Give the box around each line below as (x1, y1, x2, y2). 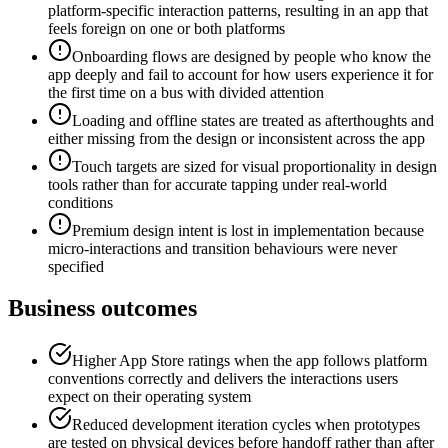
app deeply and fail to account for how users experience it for (48, 65, 433, 83)
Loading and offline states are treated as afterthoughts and (72, 111, 434, 129)
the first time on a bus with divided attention (48, 83, 324, 101)
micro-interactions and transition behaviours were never (48, 239, 397, 257)
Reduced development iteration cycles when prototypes (72, 416, 420, 434)
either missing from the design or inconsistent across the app (48, 129, 425, 147)
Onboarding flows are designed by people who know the (72, 47, 431, 65)
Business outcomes (8, 295, 197, 322)
